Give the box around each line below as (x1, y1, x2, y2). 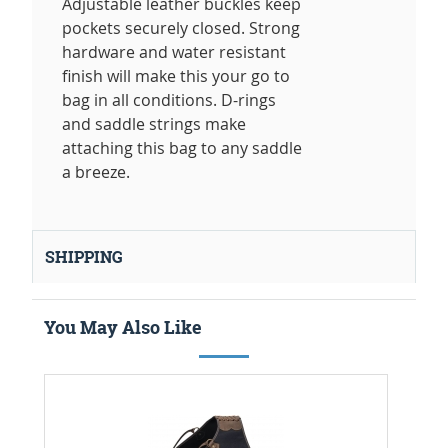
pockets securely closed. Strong (62, 17, 300, 40)
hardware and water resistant (62, 41, 286, 64)
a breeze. (62, 161, 130, 184)
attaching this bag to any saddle (62, 137, 302, 160)
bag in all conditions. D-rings (62, 89, 276, 112)
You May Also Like (44, 315, 202, 341)
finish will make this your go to (62, 65, 290, 88)
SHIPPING (45, 246, 123, 269)
